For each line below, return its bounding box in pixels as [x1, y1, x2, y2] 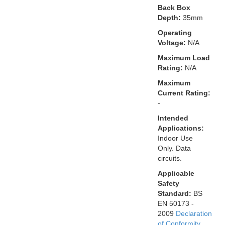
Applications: [157, 124, 204, 132]
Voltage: [157, 38, 186, 47]
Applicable [157, 169, 194, 177]
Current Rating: [157, 88, 210, 97]
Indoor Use [157, 134, 193, 142]
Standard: [157, 189, 191, 197]
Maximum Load [157, 53, 210, 62]
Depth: [157, 13, 181, 22]
